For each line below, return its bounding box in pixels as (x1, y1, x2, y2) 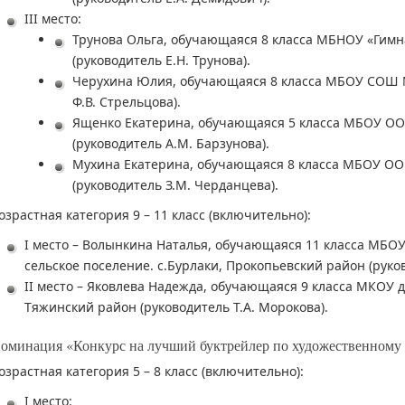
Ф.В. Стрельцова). (72, 93, 181, 111)
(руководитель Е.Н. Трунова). (72, 52, 250, 70)
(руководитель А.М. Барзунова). (72, 135, 269, 153)
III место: (24, 10, 81, 28)
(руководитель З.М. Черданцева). (72, 176, 278, 194)
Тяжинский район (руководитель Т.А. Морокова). (24, 297, 328, 316)
